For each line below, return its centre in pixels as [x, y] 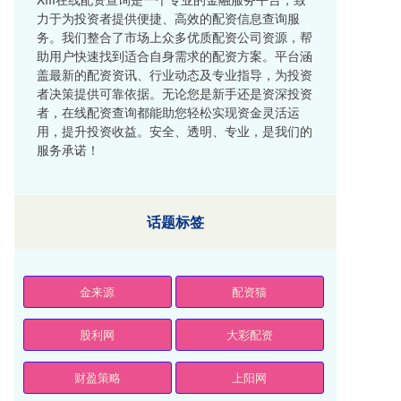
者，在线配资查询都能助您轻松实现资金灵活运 [168, 112]
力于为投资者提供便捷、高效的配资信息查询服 [168, 18]
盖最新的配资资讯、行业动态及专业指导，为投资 [175, 75]
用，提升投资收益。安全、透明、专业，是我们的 [175, 131]
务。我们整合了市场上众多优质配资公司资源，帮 [175, 37]
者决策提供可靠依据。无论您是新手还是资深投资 [175, 94]
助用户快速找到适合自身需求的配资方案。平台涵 [175, 56]
